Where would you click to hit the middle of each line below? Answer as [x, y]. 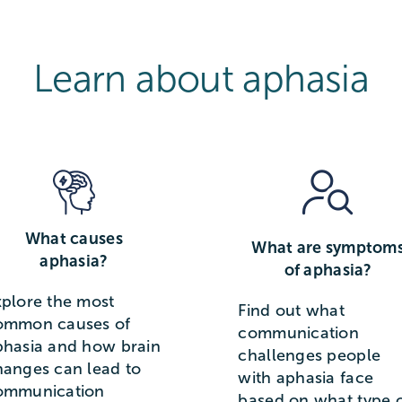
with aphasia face [306, 378]
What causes [74, 239]
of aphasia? [328, 271]
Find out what [291, 311]
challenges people [310, 356]
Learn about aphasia [201, 79]
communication [298, 333]
